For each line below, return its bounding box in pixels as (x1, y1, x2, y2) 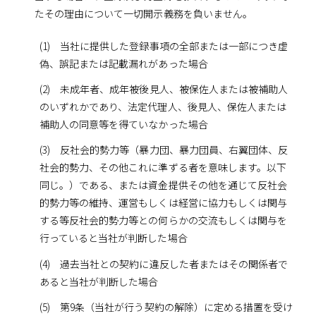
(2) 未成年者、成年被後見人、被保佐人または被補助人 (39, 82, 288, 97)
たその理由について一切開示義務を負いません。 (34, 6, 253, 20)
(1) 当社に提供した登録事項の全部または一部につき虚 (39, 39, 288, 53)
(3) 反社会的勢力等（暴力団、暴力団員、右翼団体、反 (39, 142, 288, 157)
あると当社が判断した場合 (39, 274, 159, 288)
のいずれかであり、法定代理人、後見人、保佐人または (39, 99, 287, 114)
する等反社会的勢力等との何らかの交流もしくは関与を (39, 213, 288, 228)
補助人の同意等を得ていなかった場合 (39, 117, 208, 132)
